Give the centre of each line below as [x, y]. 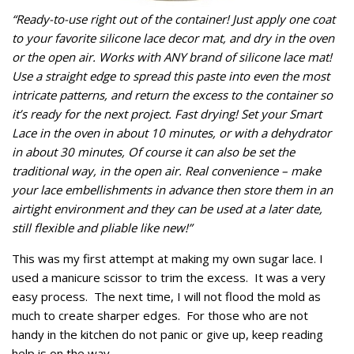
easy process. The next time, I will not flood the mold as [166, 296]
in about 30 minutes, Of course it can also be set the [153, 151]
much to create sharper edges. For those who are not [160, 315]
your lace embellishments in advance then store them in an [172, 189]
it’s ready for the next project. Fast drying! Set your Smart [167, 113]
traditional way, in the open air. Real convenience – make [166, 170]
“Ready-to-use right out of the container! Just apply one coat [173, 19]
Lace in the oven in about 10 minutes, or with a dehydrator [171, 132]
